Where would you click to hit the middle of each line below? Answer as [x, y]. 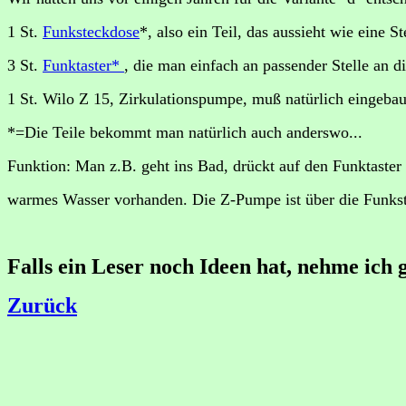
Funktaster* [83, 65]
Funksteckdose [91, 32]
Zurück [42, 305]
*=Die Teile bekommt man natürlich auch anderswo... [185, 132]
